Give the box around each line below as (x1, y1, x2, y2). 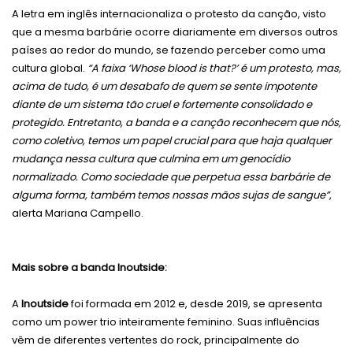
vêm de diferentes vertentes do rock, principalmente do (12, 333, 299, 348)
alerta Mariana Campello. (12, 206, 143, 221)
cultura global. (12, 61, 87, 76)
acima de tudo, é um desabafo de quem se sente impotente (12, 79, 317, 95)
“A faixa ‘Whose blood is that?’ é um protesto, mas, (87, 61, 341, 76)
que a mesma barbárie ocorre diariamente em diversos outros (12, 24, 338, 40)
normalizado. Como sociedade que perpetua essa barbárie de (12, 169, 330, 185)
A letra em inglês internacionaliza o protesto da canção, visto (12, 6, 326, 22)
